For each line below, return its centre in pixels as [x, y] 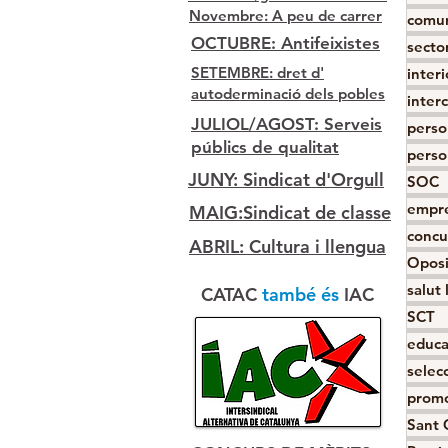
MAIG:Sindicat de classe [290, 212]
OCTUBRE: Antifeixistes [285, 43]
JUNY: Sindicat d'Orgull [286, 179]
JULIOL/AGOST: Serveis [286, 124]
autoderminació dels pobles [288, 93]
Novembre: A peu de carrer [285, 15]
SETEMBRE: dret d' [257, 72]
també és [303, 294]
